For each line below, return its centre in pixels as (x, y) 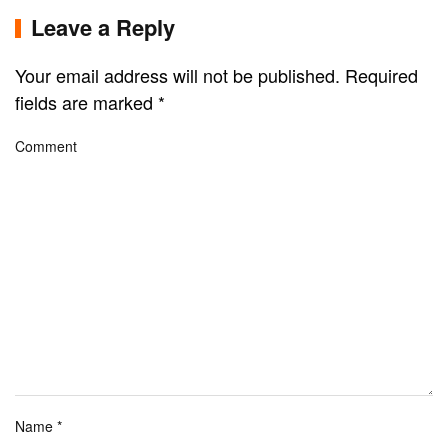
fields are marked (86, 102)
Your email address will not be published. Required (216, 75)
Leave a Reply (102, 27)
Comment (46, 146)
